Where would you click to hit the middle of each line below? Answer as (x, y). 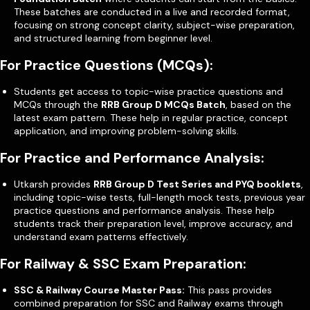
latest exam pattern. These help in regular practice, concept (151, 117)
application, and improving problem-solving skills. (126, 130)
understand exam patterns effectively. (102, 236)
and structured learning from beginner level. (115, 38)
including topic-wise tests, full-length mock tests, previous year (159, 197)
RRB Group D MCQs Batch (163, 104)
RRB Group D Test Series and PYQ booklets (197, 184)
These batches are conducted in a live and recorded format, (152, 11)
